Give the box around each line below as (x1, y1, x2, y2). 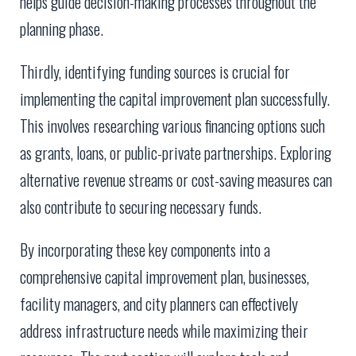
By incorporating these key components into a (20, 238, 270, 262)
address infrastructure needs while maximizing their (20, 319, 308, 343)
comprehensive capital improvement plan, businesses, (20, 265, 309, 289)
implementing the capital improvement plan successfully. (20, 87, 330, 111)
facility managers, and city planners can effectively (20, 292, 298, 316)
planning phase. (20, 17, 103, 41)
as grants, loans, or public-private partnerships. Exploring (20, 141, 331, 165)
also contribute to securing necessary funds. (20, 195, 261, 219)
